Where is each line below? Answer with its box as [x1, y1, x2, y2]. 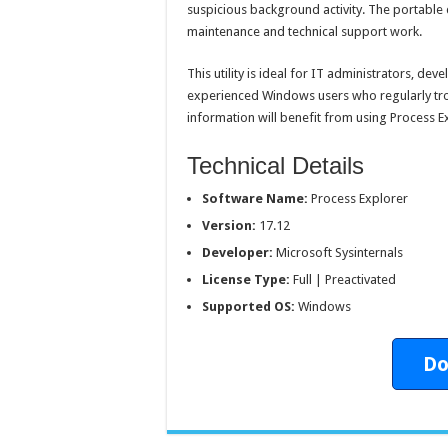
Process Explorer [308, 190, 408, 206]
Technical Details [187, 151, 364, 179]
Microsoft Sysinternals [273, 244, 403, 260]
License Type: [202, 271, 290, 287]
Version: [202, 217, 256, 233]
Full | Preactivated [290, 271, 396, 287]
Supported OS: [202, 298, 295, 314]
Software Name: [202, 190, 308, 206]
